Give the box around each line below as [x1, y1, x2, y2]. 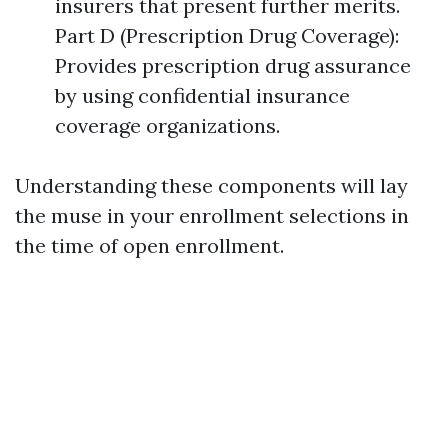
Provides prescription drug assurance [55, 53, 411, 78]
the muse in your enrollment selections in [15, 203, 409, 228]
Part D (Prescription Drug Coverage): [55, 23, 399, 48]
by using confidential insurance [55, 83, 350, 108]
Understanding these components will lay [15, 173, 408, 198]
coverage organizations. [55, 113, 280, 138]
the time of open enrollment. [15, 233, 284, 258]
